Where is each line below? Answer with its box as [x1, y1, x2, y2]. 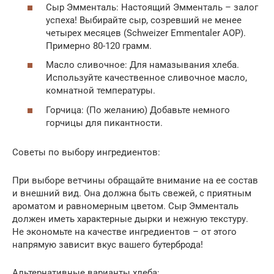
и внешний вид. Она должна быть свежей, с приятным [12, 187, 251, 199]
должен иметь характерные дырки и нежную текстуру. [12, 213, 248, 224]
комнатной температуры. [46, 85, 155, 96]
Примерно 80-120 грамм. [46, 40, 152, 51]
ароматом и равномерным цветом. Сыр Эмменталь [12, 200, 239, 212]
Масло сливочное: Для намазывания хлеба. [46, 59, 239, 70]
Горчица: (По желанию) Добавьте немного [46, 104, 230, 116]
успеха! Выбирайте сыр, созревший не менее [46, 14, 242, 26]
